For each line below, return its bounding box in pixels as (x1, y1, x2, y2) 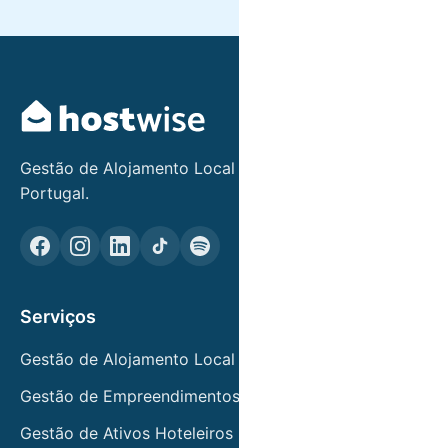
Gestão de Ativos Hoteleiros (20, 423, 233, 443)
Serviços (20, 306, 96, 327)
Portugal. (20, 183, 89, 203)
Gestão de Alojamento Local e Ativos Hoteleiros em (20, 158, 412, 178)
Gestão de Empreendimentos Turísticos (20, 386, 318, 406)
